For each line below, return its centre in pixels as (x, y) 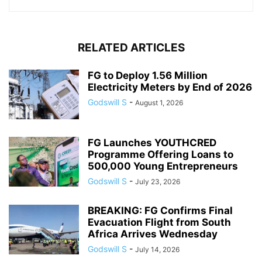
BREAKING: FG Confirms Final (160, 210)
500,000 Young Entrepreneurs (163, 166)
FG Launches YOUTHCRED (152, 142)
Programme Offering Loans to (161, 154)
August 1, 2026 (159, 102)
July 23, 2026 (158, 181)
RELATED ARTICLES (131, 47)
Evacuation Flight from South (159, 222)
